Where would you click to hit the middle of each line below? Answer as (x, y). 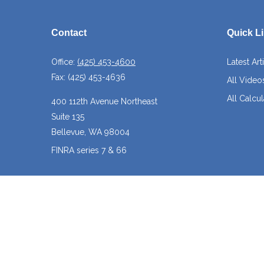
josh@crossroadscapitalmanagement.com (132, 182)
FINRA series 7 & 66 (89, 151)
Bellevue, (69, 132)
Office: (64, 62)
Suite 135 (68, 117)
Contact (69, 33)
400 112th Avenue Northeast (104, 102)
